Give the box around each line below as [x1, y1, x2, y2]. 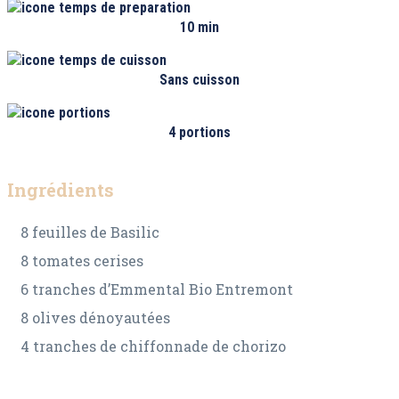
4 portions [168, 124, 231, 141]
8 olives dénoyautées [20, 308, 170, 328]
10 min [180, 19, 219, 36]
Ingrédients [7, 177, 114, 201]
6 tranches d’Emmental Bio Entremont [20, 280, 293, 299]
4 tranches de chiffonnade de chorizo [20, 337, 286, 356]
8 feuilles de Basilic [20, 223, 159, 242]
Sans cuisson [159, 71, 240, 88]
